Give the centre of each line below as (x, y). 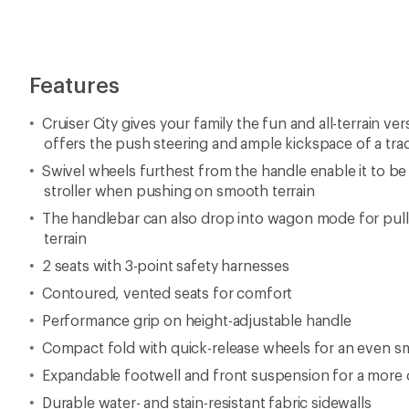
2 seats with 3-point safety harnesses (165, 265)
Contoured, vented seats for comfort (167, 293)
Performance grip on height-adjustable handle (196, 320)
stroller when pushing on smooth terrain (179, 190)
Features (74, 84)
